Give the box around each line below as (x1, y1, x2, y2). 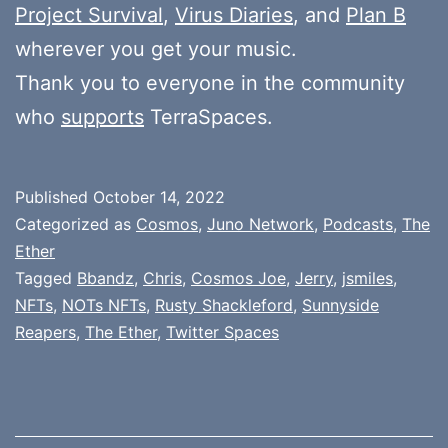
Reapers (15, 321, 76, 342)
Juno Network (207, 213, 314, 234)
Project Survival (15, 2, 163, 27)
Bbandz (77, 267, 134, 288)
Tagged (15, 267, 77, 288)
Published (15, 186, 93, 207)
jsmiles (342, 267, 393, 288)
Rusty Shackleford (155, 294, 293, 315)
